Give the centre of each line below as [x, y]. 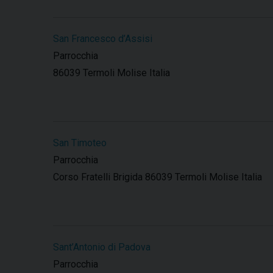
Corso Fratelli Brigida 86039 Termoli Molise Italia [158, 177]
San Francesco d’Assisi [103, 39]
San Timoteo [80, 143]
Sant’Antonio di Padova [102, 247]
